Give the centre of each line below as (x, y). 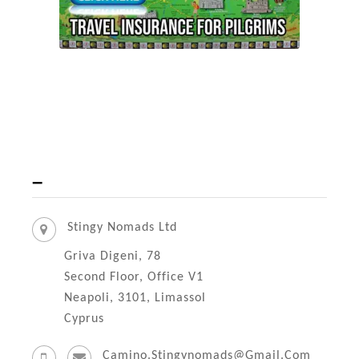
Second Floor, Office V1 (134, 278)
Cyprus (84, 319)
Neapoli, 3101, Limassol (135, 298)
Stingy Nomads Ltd (122, 228)
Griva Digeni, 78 (113, 257)
